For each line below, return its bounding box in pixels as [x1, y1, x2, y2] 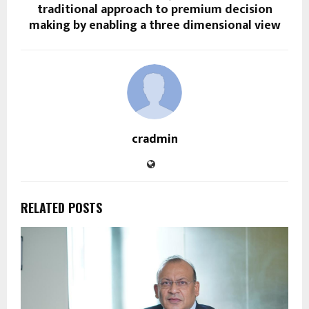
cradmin [131, 129, 178, 150]
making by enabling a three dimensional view [28, 15, 281, 37]
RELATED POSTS [21, 199, 102, 217]
